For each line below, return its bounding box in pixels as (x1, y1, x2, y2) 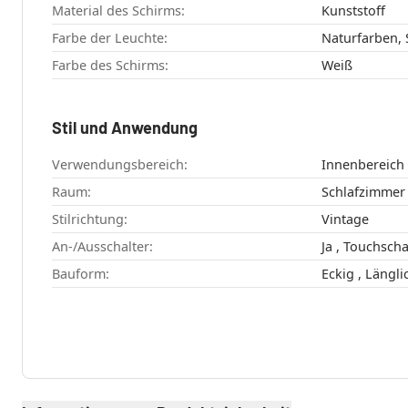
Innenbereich (321, 156, 404, 174)
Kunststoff (321, 2, 385, 20)
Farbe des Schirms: (52, 56, 168, 75)
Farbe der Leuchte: (52, 29, 168, 47)
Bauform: (52, 265, 109, 283)
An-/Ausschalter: (52, 238, 153, 256)
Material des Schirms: (52, 2, 185, 20)
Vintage (321, 210, 369, 229)
